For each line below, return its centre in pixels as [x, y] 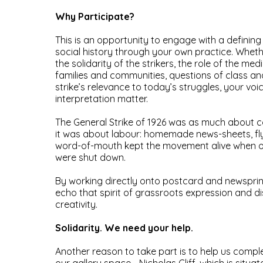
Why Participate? [95, 17]
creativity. [76, 205]
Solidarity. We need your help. [124, 228]
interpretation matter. [101, 99]
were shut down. [90, 158]
